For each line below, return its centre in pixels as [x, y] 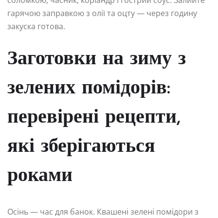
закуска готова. [36, 26]
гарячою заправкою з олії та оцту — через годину [102, 13]
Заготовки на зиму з [97, 59]
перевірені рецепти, [94, 118]
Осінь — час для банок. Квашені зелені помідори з [103, 211]
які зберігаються [81, 147]
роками [40, 176]
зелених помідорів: [89, 88]
